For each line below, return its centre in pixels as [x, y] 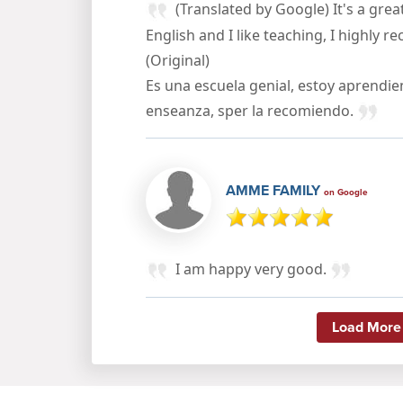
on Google [346, 192]
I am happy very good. [253, 269]
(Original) [178, 60]
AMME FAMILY [275, 190]
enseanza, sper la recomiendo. [251, 110]
